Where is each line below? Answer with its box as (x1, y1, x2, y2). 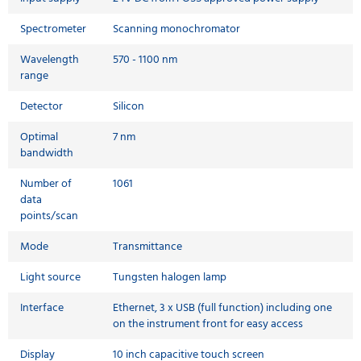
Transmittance (113, 237, 182, 256)
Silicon (113, 97, 147, 116)
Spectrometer (20, 19, 89, 39)
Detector (20, 97, 63, 116)
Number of (20, 174, 72, 193)
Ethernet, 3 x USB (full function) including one (113, 298, 332, 317)
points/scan (20, 206, 78, 226)
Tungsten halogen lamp (113, 268, 226, 287)
